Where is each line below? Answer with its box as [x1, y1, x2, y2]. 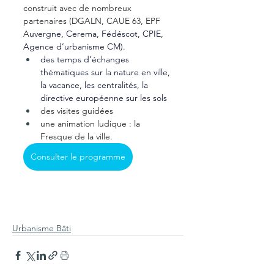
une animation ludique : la [40, 117, 143, 129]
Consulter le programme [31, 150, 125, 162]
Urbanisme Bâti [12, 222, 71, 234]
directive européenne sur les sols [40, 92, 167, 103]
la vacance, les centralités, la [40, 79, 150, 91]
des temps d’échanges [40, 53, 131, 65]
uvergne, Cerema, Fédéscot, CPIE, [29, 28, 166, 39]
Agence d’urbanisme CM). [23, 40, 125, 52]
